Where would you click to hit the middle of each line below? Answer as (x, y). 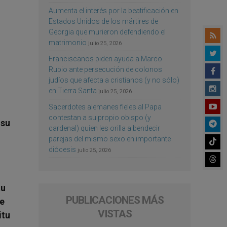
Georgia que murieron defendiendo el (107, 32)
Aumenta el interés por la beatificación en (113, 10)
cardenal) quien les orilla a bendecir (104, 128)
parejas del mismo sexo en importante (110, 139)
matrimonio (68, 42)
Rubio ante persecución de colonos (105, 69)
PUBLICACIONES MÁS (115, 200)
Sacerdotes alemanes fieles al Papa (105, 107)
